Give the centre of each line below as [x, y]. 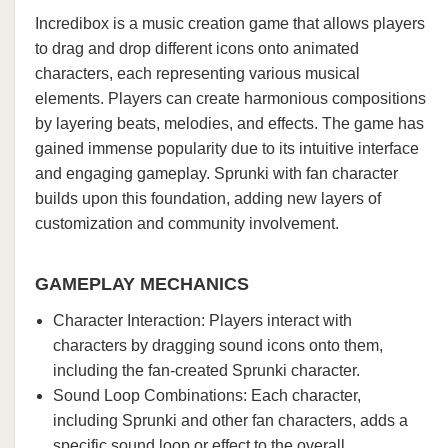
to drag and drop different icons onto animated [197, 48]
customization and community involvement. [187, 223]
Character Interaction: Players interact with [202, 320]
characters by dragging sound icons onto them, [218, 345]
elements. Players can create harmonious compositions [230, 98]
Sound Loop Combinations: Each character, [207, 395]
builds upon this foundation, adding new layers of [208, 198]
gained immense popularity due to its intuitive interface [227, 148]
